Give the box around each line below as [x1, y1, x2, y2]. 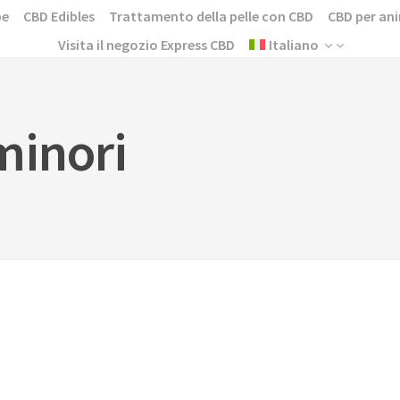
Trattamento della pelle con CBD [108, 7, 313, 25]
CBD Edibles [22, 7, 95, 25]
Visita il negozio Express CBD [57, 36, 235, 54]
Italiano [269, 36, 320, 54]
